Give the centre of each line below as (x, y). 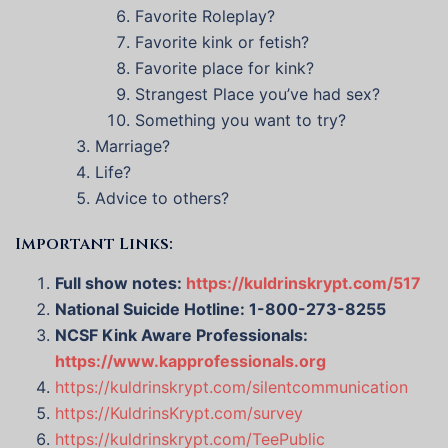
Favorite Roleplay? (205, 16)
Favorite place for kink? (224, 68)
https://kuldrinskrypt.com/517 (303, 283)
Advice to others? (162, 198)
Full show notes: (120, 283)
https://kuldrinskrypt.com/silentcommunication (231, 387)
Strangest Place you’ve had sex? (257, 94)
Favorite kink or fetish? (222, 42)
